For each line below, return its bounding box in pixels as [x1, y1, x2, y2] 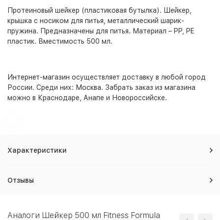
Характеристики [7, 146, 67, 154]
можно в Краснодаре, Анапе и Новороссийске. [7, 94, 167, 102]
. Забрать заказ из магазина [101, 83, 195, 91]
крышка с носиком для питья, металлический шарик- [7, 17, 184, 25]
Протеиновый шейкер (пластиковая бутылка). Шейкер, [7, 6, 192, 14]
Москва [76, 83, 101, 91]
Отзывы [7, 176, 34, 184]
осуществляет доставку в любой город [70, 73, 206, 81]
